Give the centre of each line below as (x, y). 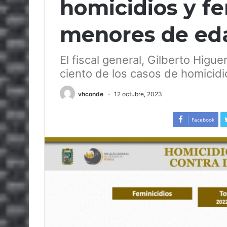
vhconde (91, 94)
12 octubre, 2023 (138, 94)
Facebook (203, 120)
